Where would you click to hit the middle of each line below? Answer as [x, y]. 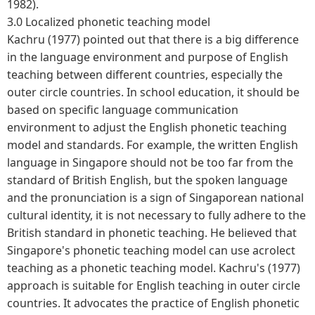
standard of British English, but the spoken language [147, 180]
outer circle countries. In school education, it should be [153, 92]
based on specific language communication [123, 109]
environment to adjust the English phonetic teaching [147, 127]
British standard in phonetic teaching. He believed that [152, 232]
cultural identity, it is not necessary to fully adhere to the [156, 215]
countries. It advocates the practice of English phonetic [153, 303]
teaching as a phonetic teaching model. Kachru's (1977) [154, 268]
